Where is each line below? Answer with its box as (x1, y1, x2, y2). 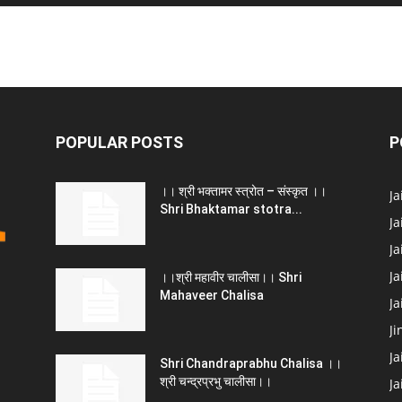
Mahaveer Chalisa (160, 288, 264, 302)
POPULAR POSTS (56, 133, 183, 152)
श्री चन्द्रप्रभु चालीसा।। (160, 374, 272, 389)
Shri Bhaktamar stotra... (160, 202, 302, 216)
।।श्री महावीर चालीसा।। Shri (160, 270, 301, 284)
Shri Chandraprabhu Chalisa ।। (160, 356, 342, 371)
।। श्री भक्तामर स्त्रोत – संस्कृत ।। (160, 184, 327, 198)
